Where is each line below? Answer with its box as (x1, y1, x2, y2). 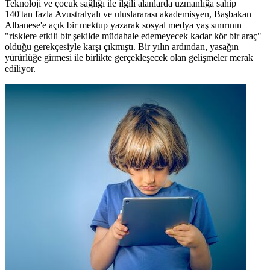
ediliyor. (5, 63, 36, 74)
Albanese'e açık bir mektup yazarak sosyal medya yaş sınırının (5, 20, 242, 31)
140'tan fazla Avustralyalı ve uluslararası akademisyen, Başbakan (5, 9, 251, 20)
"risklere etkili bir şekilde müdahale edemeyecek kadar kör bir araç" (5, 31, 262, 42)
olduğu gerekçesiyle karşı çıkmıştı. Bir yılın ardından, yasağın (5, 42, 239, 52)
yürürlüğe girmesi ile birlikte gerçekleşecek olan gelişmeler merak (5, 52, 253, 63)
